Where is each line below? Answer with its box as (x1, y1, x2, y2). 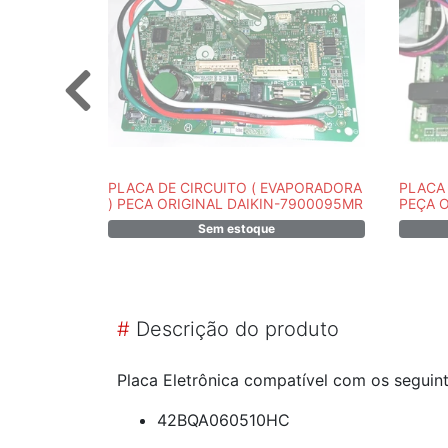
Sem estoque (197, 221, 275, 236)
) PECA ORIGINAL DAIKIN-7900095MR (108, 195, 363, 212)
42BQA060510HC (157, 410, 290, 430)
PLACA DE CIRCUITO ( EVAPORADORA (108, 179, 362, 196)
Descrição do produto (130, 317, 339, 341)
